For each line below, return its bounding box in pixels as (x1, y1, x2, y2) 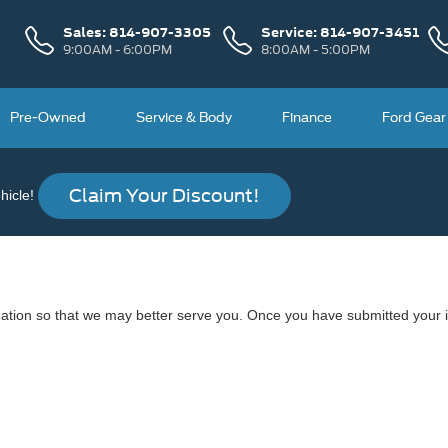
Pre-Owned (10, 110, 87, 125)
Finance (282, 110, 333, 125)
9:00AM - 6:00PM (62, 41, 172, 57)
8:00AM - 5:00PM (260, 41, 370, 57)
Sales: (62, 22, 109, 41)
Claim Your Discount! (69, 185, 260, 207)
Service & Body (136, 110, 233, 125)
